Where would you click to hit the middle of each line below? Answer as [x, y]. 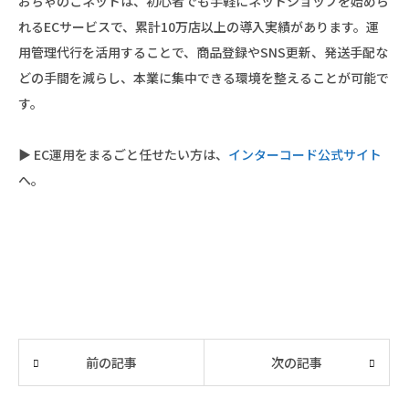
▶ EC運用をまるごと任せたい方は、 [123, 154]
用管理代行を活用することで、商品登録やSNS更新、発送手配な [203, 52]
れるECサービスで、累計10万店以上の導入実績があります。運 [199, 26]
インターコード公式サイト [305, 154]
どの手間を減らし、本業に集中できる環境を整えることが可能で [204, 77]
